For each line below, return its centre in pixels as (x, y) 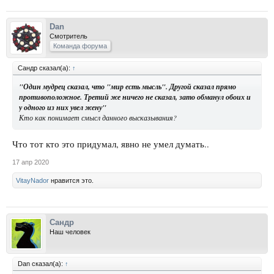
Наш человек (70, 232)
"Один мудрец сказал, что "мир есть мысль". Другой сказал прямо (128, 86)
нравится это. (71, 181)
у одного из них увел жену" (63, 107)
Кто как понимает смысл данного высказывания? (98, 117)
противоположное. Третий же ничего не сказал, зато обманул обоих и (135, 97)
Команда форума (80, 46)
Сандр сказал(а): (45, 68)
